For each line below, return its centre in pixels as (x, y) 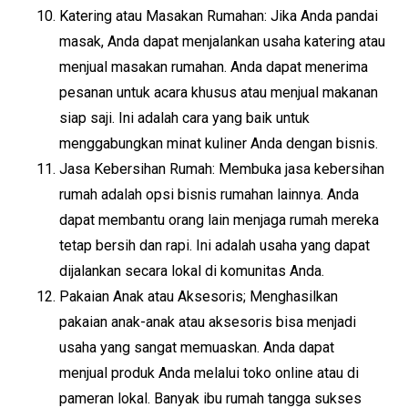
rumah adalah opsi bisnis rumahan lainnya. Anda (209, 194)
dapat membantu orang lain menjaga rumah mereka (219, 220)
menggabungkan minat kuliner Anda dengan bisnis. (219, 143)
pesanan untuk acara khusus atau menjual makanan (219, 92)
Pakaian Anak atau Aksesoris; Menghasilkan (199, 296)
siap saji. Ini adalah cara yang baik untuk (184, 118)
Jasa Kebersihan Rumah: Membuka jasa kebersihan (222, 169)
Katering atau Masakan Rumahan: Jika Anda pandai (219, 16)
